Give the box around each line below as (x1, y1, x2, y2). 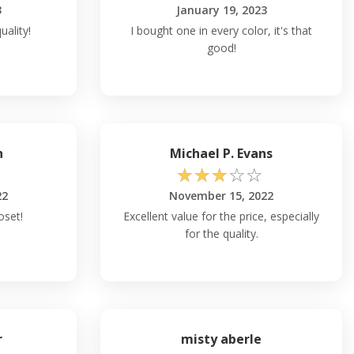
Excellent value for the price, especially (123, 208, 319, 224)
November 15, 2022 (169, 187, 273, 203)
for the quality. (184, 225, 258, 241)
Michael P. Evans (170, 144, 273, 162)
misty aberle (181, 330, 262, 348)
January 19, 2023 (175, 2, 267, 17)
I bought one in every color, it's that (130, 22, 312, 38)
